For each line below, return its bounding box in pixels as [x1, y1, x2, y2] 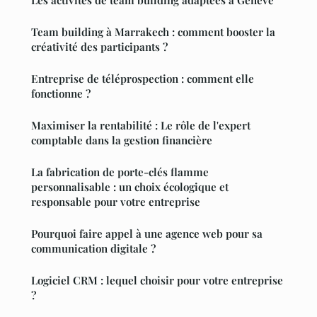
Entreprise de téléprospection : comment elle [31, 71, 254, 86]
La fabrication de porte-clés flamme [31, 164, 209, 179]
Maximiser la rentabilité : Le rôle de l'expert [31, 117, 250, 132]
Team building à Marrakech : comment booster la [31, 24, 275, 39]
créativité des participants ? [31, 39, 168, 54]
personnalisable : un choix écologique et [31, 179, 229, 194]
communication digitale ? [31, 241, 156, 255]
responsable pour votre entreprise [31, 194, 200, 209]
